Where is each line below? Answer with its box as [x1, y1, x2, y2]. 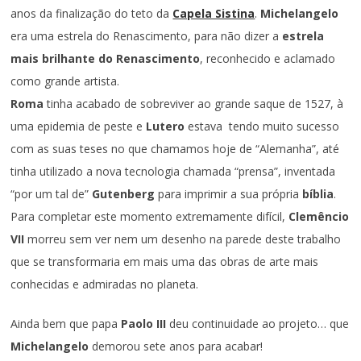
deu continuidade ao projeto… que [166, 316, 350, 332]
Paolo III [121, 316, 167, 332]
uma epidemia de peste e [10, 118, 147, 135]
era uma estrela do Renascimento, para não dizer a [10, 28, 280, 44]
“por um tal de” [10, 186, 93, 202]
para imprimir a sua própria [155, 186, 303, 202]
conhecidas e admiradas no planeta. [10, 276, 199, 293]
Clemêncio [288, 209, 350, 225]
